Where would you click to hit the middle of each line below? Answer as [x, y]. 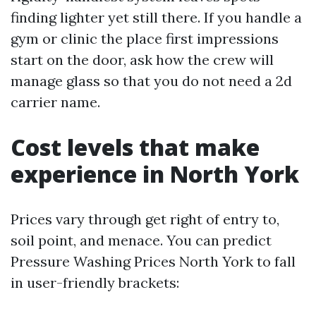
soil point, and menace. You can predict [141, 240]
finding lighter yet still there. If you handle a [156, 17]
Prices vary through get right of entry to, [145, 219]
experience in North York [155, 174]
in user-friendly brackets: [95, 282]
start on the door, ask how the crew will [142, 60]
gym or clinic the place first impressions [145, 38]
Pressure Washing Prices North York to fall [153, 261]
